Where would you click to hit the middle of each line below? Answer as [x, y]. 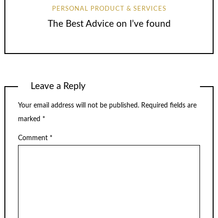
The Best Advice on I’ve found [109, 24]
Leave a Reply [58, 86]
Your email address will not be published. [79, 106]
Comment [34, 138]
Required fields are [169, 106]
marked [30, 119]
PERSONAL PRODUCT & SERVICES [109, 9]
